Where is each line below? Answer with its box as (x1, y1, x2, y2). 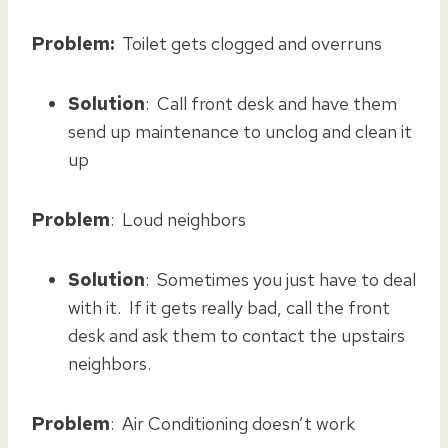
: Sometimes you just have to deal (145, 267, 416, 291)
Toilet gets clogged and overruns (114, 31, 382, 55)
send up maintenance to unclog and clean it (68, 119, 412, 143)
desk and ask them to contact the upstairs (68, 323, 405, 347)
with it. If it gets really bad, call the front (68, 295, 390, 319)
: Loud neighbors (110, 207, 246, 231)
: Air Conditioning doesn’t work (110, 411, 355, 435)
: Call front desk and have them (145, 91, 397, 115)
